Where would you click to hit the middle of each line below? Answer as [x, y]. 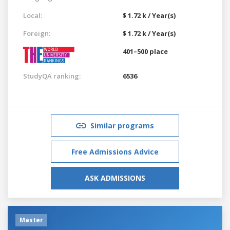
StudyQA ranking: [52, 76]
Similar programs [122, 125]
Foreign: [37, 33]
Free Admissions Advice [115, 151]
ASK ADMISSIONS [115, 178]
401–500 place [145, 51]
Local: [33, 15]
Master [31, 220]
